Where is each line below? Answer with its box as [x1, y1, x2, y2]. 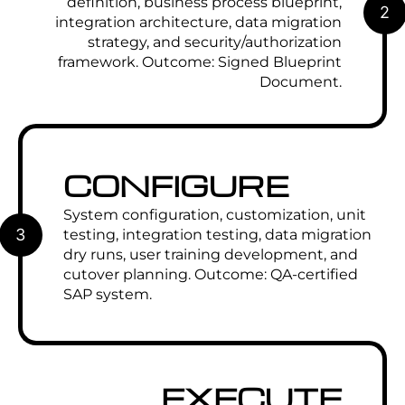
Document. [259, 73, 342, 90]
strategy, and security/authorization [88, 33, 342, 51]
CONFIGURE [63, 165, 288, 204]
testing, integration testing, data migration [63, 226, 372, 243]
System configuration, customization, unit [63, 206, 366, 223]
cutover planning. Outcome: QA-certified [63, 266, 358, 283]
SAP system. [63, 286, 152, 303]
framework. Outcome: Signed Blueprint [58, 53, 342, 71]
